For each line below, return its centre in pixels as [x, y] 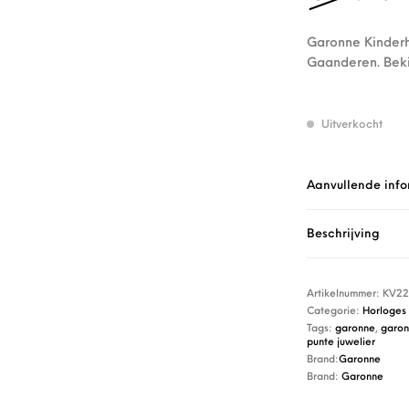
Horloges [384, 311]
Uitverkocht [352, 125]
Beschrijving [343, 234]
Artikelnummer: [345, 294]
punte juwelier [341, 342]
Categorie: [335, 311]
